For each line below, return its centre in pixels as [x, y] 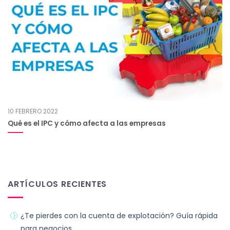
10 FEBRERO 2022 [33, 111]
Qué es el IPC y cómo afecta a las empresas [87, 123]
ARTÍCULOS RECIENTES [57, 184]
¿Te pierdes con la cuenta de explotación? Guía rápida [119, 216]
